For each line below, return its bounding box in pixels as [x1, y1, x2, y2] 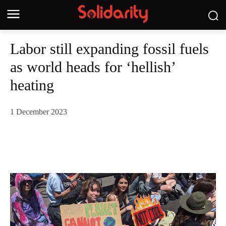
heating [10, 77, 54, 93]
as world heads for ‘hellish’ [10, 59, 175, 75]
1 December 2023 [10, 107, 67, 117]
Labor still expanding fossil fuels [10, 40, 209, 57]
